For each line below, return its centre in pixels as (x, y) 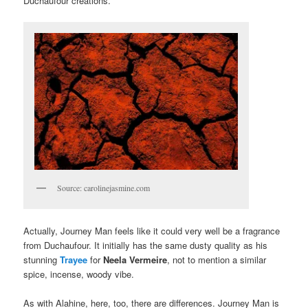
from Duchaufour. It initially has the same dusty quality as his (146, 245)
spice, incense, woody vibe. (79, 274)
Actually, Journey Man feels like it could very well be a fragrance (152, 230)
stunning (42, 259)
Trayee (74, 259)
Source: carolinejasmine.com (104, 187)
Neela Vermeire (135, 259)
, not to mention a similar (217, 259)
